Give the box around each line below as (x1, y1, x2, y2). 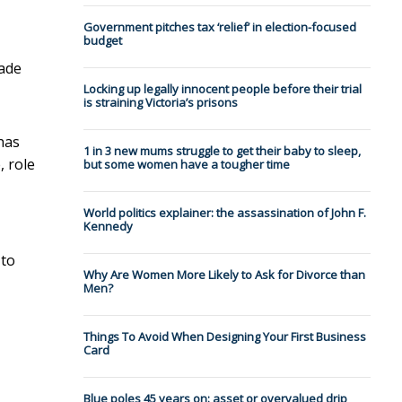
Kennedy (83, 218, 133, 235)
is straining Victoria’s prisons (83, 94, 238, 111)
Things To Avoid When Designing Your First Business (83, 328, 366, 345)
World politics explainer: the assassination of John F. (83, 205, 366, 222)
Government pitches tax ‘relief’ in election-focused (83, 19, 356, 36)
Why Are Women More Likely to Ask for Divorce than (83, 267, 365, 284)
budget (83, 32, 122, 49)
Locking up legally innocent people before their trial (83, 81, 362, 98)
